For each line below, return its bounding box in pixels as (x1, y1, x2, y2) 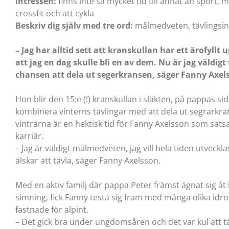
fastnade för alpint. (15, 203, 88, 215)
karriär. (15, 130, 43, 142)
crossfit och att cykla (15, 7, 94, 19)
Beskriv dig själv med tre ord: (15, 19, 135, 31)
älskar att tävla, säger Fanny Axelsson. (15, 154, 161, 166)
